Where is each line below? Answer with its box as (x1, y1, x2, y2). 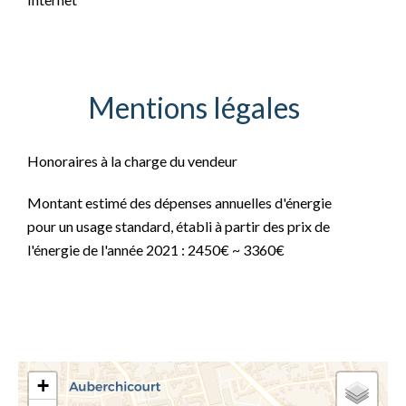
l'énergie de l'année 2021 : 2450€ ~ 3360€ (27, 241, 285, 258)
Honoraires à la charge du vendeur (27, 152, 237, 169)
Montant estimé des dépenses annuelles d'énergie (27, 194, 332, 211)
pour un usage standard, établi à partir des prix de (27, 217, 330, 235)
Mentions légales (88, 90, 300, 125)
